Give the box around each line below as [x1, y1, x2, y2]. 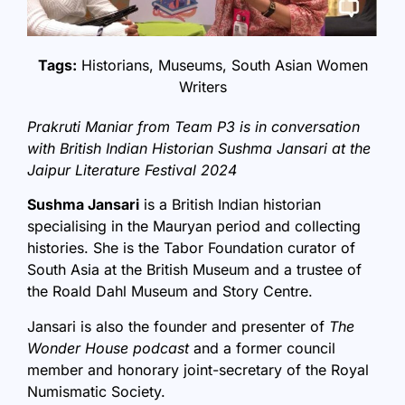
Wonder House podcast [27, 338, 189, 357]
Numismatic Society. [27, 381, 165, 400]
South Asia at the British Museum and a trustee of [27, 260, 362, 279]
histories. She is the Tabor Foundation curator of [27, 239, 355, 258]
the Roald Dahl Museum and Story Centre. [27, 282, 317, 301]
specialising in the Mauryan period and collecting [27, 217, 361, 236]
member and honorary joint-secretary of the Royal [27, 360, 369, 379]
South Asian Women [231, 56, 368, 74]
